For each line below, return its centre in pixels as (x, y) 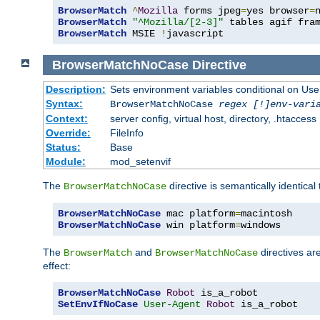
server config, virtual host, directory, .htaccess (213, 119)
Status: (63, 147)
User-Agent (172, 305)
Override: (68, 133)
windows (261, 225)
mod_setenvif (140, 162)
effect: (57, 266)
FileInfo (126, 133)
